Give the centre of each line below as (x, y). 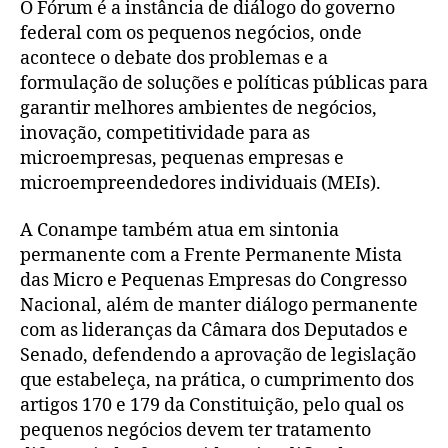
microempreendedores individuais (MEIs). (200, 183)
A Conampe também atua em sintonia (179, 231)
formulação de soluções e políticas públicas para (224, 83)
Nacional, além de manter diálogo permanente (219, 306)
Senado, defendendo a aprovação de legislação (218, 356)
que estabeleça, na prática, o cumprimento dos (217, 381)
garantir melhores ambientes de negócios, (198, 108)
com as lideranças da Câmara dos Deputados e (214, 331)
